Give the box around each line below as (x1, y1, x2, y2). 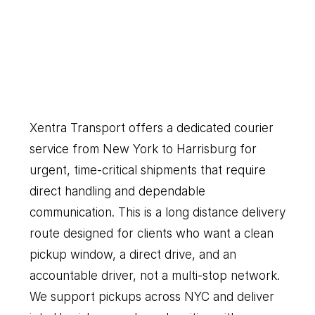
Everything (29, 99, 157, 132)
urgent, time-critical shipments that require (29, 163, 266, 177)
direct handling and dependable (29, 184, 205, 198)
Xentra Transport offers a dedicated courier (29, 121, 274, 135)
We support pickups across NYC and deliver (29, 290, 274, 304)
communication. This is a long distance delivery (29, 205, 285, 219)
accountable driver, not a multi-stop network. (29, 269, 280, 283)
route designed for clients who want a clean (29, 226, 274, 240)
